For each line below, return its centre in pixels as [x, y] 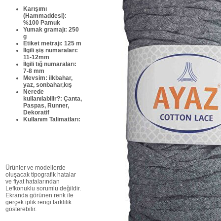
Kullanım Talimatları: [52, 119]
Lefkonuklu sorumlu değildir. [43, 188]
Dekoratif [37, 112]
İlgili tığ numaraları [49, 64]
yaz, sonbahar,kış [48, 85]
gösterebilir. [21, 209]
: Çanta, [71, 99]
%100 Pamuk [42, 23]
